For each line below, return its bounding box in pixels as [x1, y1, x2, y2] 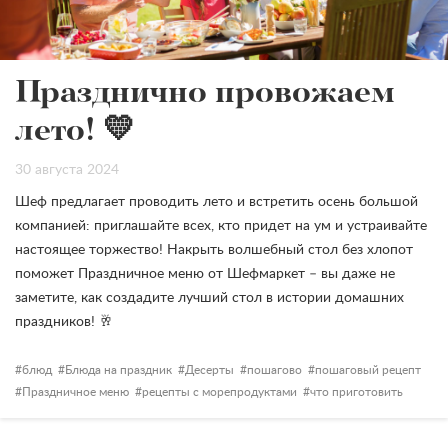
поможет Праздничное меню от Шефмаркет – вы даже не [15, 267, 395, 281]
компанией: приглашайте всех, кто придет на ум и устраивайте [15, 219, 427, 233]
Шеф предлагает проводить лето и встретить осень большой [15, 195, 418, 209]
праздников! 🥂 [15, 315, 117, 329]
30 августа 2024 [15, 163, 119, 177]
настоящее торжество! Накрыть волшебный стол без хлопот [15, 243, 413, 257]
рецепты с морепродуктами [142, 386, 297, 398]
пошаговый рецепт [315, 364, 421, 376]
